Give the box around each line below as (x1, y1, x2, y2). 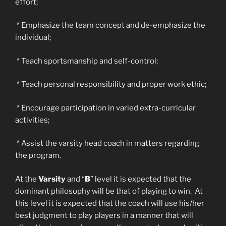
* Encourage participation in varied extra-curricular (15, 103, 196, 112)
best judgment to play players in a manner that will (15, 210, 193, 220)
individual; (15, 33, 51, 42)
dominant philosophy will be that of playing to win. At (15, 186, 203, 196)
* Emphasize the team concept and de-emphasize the (15, 21, 205, 30)
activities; (15, 115, 49, 125)
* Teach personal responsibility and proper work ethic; (15, 80, 206, 89)
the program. (15, 151, 61, 160)
